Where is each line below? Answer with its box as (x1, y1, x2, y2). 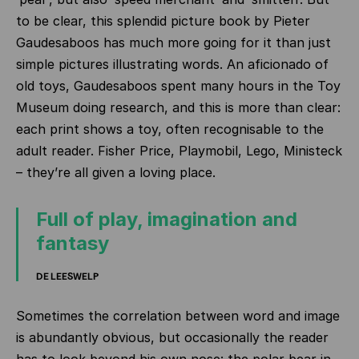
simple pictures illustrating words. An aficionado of (16, 56, 329, 72)
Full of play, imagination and (36, 208, 297, 231)
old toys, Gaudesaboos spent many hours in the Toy (16, 78, 341, 94)
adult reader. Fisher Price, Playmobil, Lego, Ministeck (16, 143, 342, 159)
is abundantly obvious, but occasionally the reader (16, 329, 329, 345)
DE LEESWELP (36, 270, 99, 282)
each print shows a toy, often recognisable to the (16, 121, 324, 137)
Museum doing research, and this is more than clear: (16, 99, 341, 115)
